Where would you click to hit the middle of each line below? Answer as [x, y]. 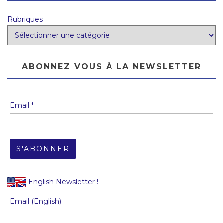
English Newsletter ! [62, 182]
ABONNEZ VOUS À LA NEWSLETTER [111, 66]
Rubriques [25, 19]
